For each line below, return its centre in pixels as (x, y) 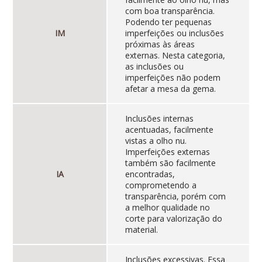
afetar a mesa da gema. (170, 89)
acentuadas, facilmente (169, 130)
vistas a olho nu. (156, 141)
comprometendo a (161, 185)
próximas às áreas (160, 44)
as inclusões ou (154, 67)
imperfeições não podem (173, 78)
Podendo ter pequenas (168, 22)
